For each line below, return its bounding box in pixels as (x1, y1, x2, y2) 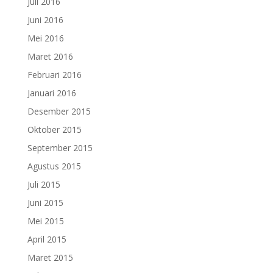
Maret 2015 (27, 252, 73, 263)
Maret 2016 (27, 51, 73, 62)
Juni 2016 (27, 14, 63, 26)
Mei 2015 (27, 215, 64, 227)
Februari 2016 (27, 69, 82, 80)
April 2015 (27, 233, 66, 245)
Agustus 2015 (27, 160, 81, 172)
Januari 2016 (27, 87, 76, 99)
